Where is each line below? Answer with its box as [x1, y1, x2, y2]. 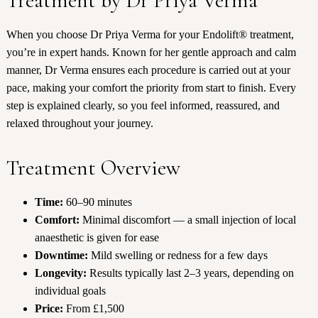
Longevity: [34, 267, 87, 280]
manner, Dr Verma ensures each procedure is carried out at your [6, 64, 290, 77]
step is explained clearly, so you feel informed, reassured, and [6, 99, 280, 112]
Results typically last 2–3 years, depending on [86, 267, 294, 280]
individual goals [34, 285, 106, 297]
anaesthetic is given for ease [34, 231, 159, 244]
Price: [34, 302, 63, 315]
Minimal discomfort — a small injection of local [79, 214, 296, 226]
